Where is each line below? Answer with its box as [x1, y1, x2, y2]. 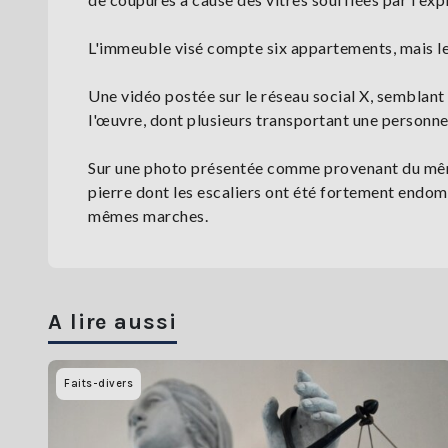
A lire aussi [48, 309, 177, 336]
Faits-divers [64, 377, 133, 391]
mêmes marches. [88, 206, 208, 226]
